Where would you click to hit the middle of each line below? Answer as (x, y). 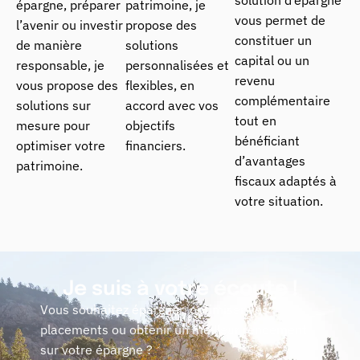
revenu (255, 80)
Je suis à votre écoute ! (180, 289)
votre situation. (279, 200)
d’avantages (270, 160)
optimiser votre (61, 145)
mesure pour (53, 125)
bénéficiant (267, 140)
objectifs (150, 125)
